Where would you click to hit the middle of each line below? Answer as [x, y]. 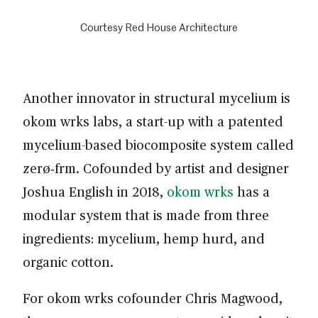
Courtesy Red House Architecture [159, 27]
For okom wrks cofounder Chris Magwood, [153, 298]
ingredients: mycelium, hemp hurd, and [144, 238]
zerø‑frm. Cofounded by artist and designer [156, 168]
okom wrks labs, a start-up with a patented [153, 121]
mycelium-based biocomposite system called [158, 145]
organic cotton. [68, 262]
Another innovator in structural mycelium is [157, 98]
